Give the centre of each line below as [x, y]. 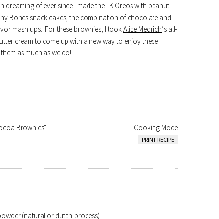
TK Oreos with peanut [138, 6]
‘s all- [169, 29]
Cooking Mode [156, 127]
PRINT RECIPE [158, 140]
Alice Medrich [142, 29]
